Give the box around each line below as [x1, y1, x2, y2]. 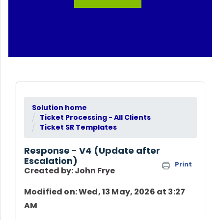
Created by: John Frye [24, 165, 115, 177]
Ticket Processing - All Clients [40, 112, 151, 123]
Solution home [32, 103, 87, 113]
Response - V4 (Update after [24, 144, 160, 157]
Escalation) [24, 155, 78, 167]
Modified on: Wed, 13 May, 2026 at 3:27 [24, 186, 186, 198]
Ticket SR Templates [40, 122, 117, 133]
